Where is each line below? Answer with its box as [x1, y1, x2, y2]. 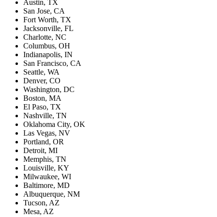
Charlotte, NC [23, 32, 66, 41]
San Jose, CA [23, 6, 65, 15]
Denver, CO [23, 76, 61, 85]
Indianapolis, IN [23, 50, 73, 59]
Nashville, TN [23, 111, 67, 120]
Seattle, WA [23, 67, 60, 76]
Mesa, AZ [23, 207, 54, 216]
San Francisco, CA [23, 59, 81, 67]
